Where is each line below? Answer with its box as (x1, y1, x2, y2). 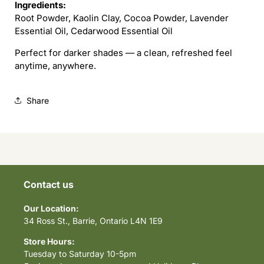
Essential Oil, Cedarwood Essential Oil (15, 25, 173, 37)
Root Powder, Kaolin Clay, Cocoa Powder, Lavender (15, 12, 229, 24)
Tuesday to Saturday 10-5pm (24, 249, 136, 259)
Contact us (24, 179, 74, 190)
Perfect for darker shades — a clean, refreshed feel (15, 47, 232, 58)
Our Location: (24, 203, 79, 213)
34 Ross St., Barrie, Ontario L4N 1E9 (24, 216, 163, 226)
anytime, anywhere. (15, 60, 96, 71)
